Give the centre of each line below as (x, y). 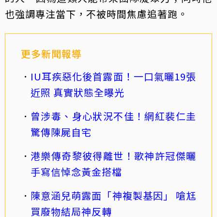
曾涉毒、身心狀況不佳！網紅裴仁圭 (113, 116)
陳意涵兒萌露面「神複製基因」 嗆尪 (113, 195)
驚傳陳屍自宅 (61, 132)
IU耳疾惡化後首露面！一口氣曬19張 (113, 76)
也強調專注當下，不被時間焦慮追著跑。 (96, 14)
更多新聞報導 (51, 53)
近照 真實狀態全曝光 (77, 92)
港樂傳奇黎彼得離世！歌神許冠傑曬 (113, 155)
